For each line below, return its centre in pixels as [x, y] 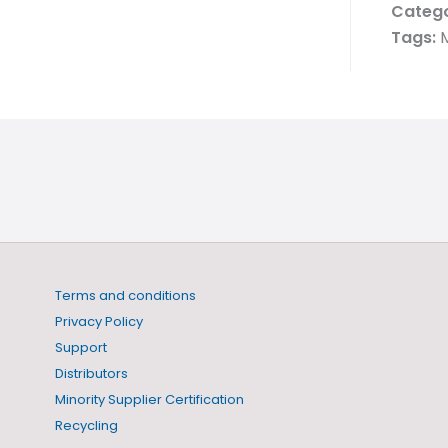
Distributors [91, 373]
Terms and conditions [125, 295]
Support [81, 347]
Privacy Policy [99, 321]
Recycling [86, 425]
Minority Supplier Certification [149, 399]
